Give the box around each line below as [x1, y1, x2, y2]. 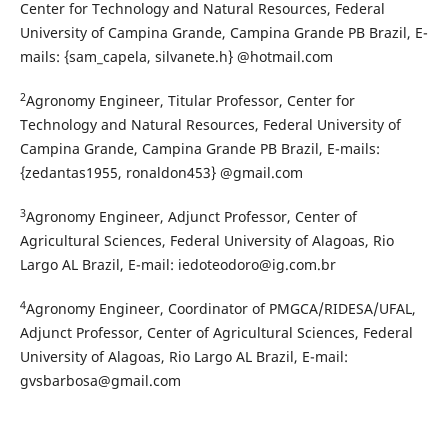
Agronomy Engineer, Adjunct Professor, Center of [25, 207, 357, 227]
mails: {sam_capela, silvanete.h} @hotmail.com [19, 47, 333, 66]
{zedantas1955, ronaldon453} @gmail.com [19, 163, 303, 183]
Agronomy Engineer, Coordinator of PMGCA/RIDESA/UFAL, [25, 299, 416, 319]
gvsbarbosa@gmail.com [19, 371, 181, 391]
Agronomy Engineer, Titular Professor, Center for [25, 91, 355, 111]
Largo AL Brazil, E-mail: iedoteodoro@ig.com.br [19, 255, 336, 275]
